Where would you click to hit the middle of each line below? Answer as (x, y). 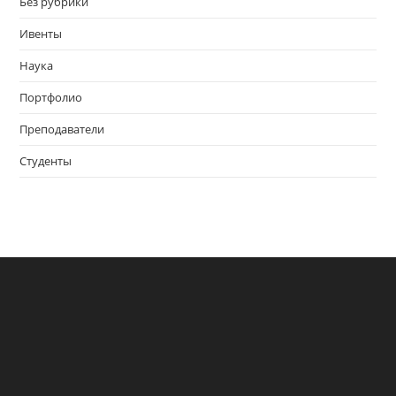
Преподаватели (62, 129)
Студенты (46, 161)
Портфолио (51, 98)
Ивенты (41, 34)
